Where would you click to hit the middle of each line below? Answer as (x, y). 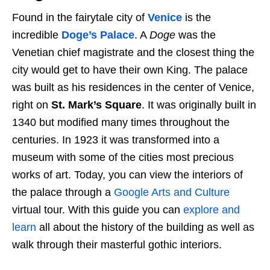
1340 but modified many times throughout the (121, 122)
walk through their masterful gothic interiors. (117, 244)
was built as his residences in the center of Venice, (133, 87)
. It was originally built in (199, 105)
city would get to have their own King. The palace (130, 70)
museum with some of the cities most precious (123, 157)
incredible (37, 35)
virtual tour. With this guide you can (98, 209)
